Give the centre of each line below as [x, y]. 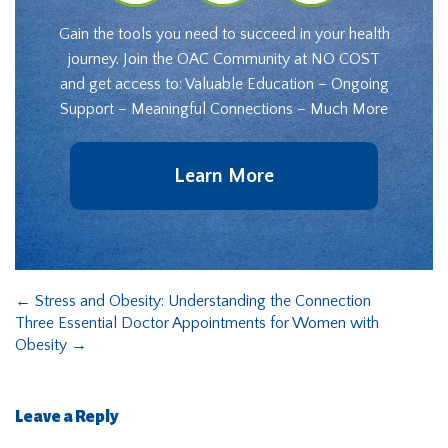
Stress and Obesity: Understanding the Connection [201, 301]
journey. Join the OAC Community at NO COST [224, 59]
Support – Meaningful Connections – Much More [224, 109]
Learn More [224, 176]
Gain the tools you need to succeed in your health [224, 34]
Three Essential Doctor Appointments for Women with [197, 323]
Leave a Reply [66, 417]
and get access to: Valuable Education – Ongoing [224, 84]
